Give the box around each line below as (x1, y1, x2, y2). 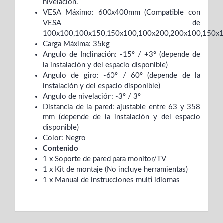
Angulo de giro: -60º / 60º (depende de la (43, 72, 200, 80)
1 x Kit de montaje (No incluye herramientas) (43, 166, 188, 174)
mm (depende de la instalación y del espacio (43, 113, 200, 121)
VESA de (43, 19, 200, 27)
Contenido (43, 145, 78, 153)
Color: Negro (43, 134, 86, 142)
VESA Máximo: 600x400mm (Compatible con (43, 9, 200, 17)
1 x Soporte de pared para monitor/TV (43, 155, 166, 163)
